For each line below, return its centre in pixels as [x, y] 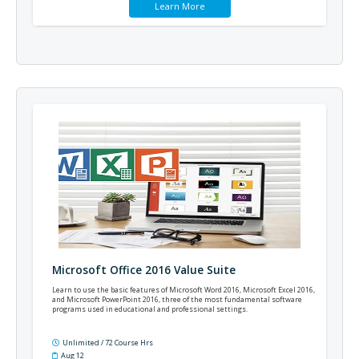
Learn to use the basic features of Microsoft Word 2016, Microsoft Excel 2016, [184, 290]
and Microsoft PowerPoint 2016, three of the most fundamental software [177, 299]
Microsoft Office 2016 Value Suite [144, 270]
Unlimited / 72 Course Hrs [108, 342]
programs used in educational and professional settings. [150, 309]
